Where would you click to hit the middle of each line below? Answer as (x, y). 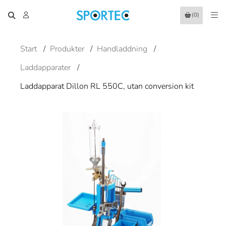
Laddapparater (45, 67)
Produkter (67, 49)
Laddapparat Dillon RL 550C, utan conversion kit (107, 86)
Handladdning (122, 49)
